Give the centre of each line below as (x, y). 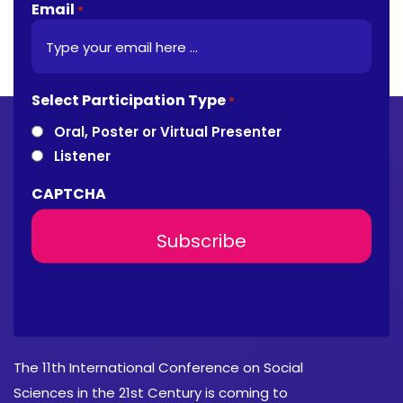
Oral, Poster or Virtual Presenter (168, 132)
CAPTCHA (69, 193)
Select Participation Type (129, 100)
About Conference (99, 312)
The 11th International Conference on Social (158, 367)
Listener (82, 156)
